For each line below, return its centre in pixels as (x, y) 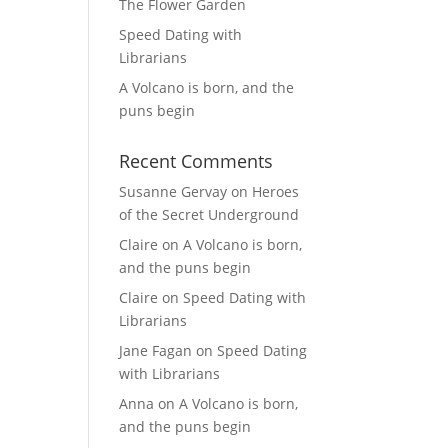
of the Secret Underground (209, 214)
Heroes (276, 191)
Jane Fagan (156, 350)
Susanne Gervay (173, 191)
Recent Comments (196, 161)
